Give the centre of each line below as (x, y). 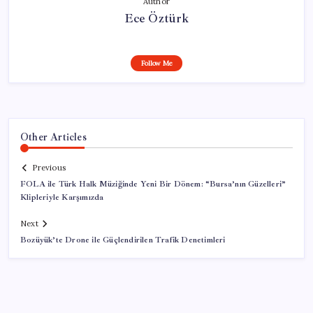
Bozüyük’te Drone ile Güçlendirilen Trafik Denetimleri (123, 240)
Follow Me (156, 63)
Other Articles (53, 137)
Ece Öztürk (156, 18)
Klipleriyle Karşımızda (62, 198)
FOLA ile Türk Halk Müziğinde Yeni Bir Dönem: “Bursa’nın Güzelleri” (153, 184)
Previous (49, 168)
